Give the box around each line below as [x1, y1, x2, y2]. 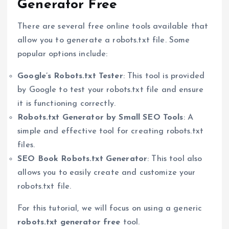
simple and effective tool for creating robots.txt [17, 127, 203, 135]
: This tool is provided [123, 72, 204, 80]
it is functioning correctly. [17, 99, 116, 108]
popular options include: [17, 50, 108, 58]
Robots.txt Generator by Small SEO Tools [17, 113, 184, 122]
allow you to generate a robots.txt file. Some [17, 36, 190, 44]
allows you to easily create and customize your [17, 168, 196, 177]
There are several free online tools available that [17, 22, 209, 31]
